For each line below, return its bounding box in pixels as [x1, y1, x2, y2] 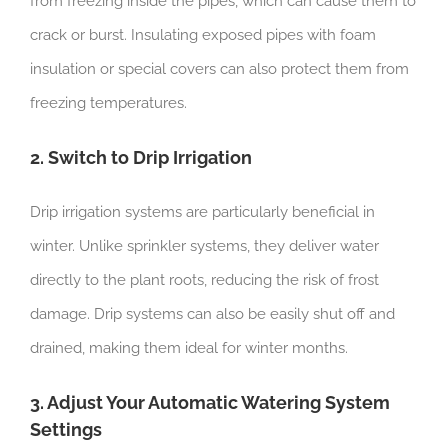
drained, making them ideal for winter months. [29, 338, 348, 357]
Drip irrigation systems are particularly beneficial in [29, 202, 375, 221]
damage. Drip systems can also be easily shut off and [29, 304, 395, 323]
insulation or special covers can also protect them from [29, 59, 409, 78]
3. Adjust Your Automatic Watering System [29, 391, 390, 413]
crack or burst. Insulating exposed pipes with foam [29, 25, 376, 44]
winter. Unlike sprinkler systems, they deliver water [29, 236, 379, 255]
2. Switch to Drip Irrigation [29, 146, 252, 168]
